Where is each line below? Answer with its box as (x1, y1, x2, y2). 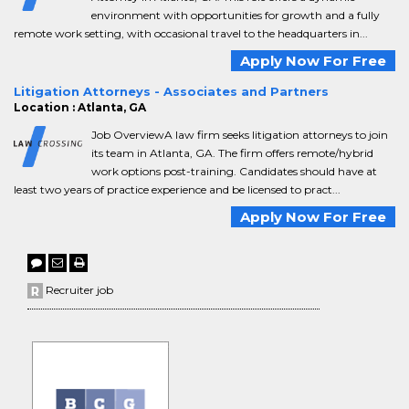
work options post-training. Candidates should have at (91, 164, 377, 178)
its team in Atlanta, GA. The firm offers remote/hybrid (91, 146, 373, 160)
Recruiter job (43, 283, 113, 297)
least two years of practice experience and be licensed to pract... (14, 183, 341, 196)
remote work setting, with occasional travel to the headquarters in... (14, 26, 368, 40)
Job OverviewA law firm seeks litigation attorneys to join (91, 128, 388, 142)
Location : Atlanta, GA (14, 100, 146, 114)
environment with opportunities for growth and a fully (91, 8, 380, 22)
